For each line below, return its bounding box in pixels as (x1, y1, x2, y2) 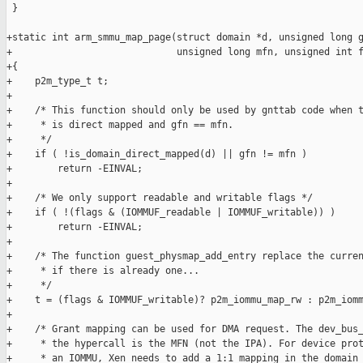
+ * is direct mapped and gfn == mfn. (6, 119, 233, 131)
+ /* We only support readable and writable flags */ (6, 192, 313, 204)
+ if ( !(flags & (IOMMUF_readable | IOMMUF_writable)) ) (6, 207, 335, 219)
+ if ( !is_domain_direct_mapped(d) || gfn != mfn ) (6, 148, 307, 160)
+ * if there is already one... (6, 265, 199, 277)
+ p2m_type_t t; (6, 75, 109, 88)
